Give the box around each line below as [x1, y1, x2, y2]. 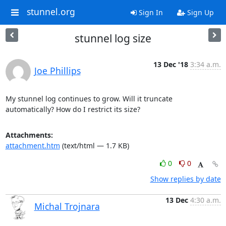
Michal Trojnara [34, 200, 100, 212]
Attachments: [5, 130, 53, 140]
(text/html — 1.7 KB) [60, 141, 129, 150]
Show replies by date [150, 174, 221, 184]
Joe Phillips [34, 65, 81, 77]
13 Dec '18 [153, 60, 188, 69]
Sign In [136, 8, 163, 17]
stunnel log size [75, 31, 151, 45]
